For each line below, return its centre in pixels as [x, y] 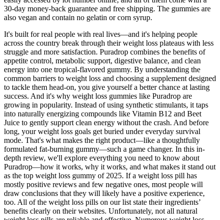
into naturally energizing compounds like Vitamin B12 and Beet [103, 113]
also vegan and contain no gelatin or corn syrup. [78, 17]
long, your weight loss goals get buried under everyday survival [102, 131]
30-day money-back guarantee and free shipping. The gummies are [107, 8]
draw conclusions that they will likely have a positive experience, [104, 193]
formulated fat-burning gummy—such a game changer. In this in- [104, 149]
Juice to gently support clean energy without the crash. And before [106, 122]
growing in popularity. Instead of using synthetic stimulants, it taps [106, 105]
